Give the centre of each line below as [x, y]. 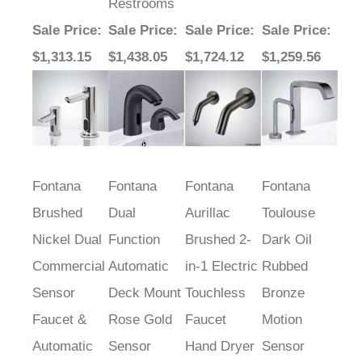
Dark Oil [287, 222]
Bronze [283, 276]
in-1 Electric [221, 249]
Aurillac [208, 196]
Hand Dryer [220, 329]
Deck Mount [145, 276]
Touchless [215, 276]
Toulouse [288, 196]
